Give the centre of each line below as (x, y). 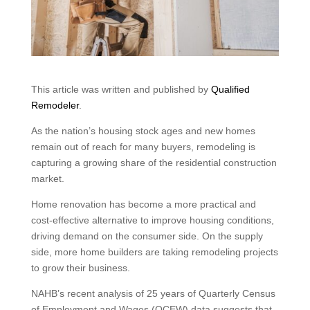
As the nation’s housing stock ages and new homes (143, 130)
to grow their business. (80, 267)
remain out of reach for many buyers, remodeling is (143, 146)
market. (47, 178)
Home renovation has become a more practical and (143, 204)
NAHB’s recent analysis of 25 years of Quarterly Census (153, 293)
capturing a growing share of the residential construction (154, 162)
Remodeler (55, 105)
